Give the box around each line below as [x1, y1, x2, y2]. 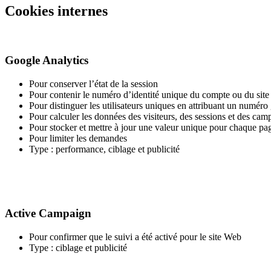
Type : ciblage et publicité [29, 242, 127, 253]
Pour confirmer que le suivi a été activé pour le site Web [29, 231, 241, 242]
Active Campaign [5, 207, 91, 220]
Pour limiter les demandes [29, 132, 127, 143]
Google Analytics [5, 53, 88, 67]
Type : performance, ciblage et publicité [29, 143, 180, 154]
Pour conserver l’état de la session [29, 78, 158, 89]
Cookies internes [5, 3, 108, 19]
